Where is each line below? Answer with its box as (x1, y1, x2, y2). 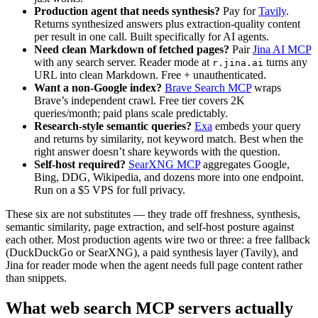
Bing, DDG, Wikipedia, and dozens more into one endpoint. (34, 170, 304, 183)
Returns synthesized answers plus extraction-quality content (34, 17, 300, 30)
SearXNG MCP (128, 158, 200, 170)
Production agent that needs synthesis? (34, 4, 220, 17)
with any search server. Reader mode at (34, 55, 212, 68)
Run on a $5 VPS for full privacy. (34, 183, 185, 196)
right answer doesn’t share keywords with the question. (34, 145, 280, 158)
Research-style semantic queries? (34, 119, 192, 132)
